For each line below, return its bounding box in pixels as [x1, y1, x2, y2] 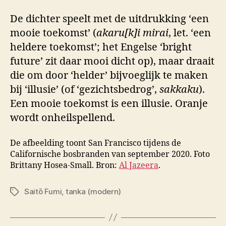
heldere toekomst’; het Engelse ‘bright [10, 40, 192, 53]
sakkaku [159, 83, 199, 96]
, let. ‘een [168, 26, 211, 39]
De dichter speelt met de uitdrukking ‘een [10, 12, 209, 25]
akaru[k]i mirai [96, 26, 168, 39]
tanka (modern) [65, 186, 121, 196]
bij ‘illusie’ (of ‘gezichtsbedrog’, [10, 83, 159, 96]
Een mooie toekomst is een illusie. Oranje [10, 97, 208, 110]
